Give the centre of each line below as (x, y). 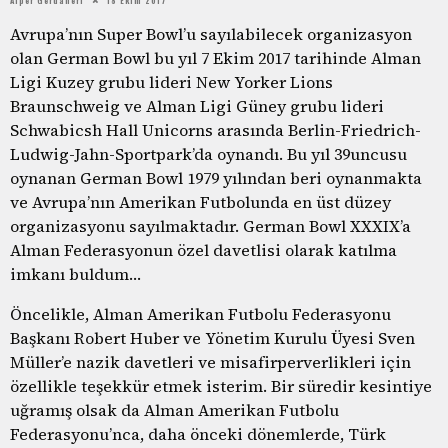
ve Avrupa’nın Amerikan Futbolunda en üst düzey (200, 201)
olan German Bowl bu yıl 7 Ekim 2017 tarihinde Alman (215, 57)
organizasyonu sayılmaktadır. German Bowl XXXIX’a (210, 225)
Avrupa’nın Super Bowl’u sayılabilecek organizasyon (211, 33)
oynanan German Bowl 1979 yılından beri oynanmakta (216, 177)
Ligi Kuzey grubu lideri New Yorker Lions (171, 81)
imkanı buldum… (75, 273)
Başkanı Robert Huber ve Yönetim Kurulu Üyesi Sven (212, 337)
